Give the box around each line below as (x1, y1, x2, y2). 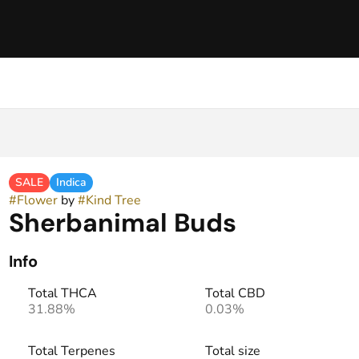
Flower (16, 192, 58, 209)
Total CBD (204, 284, 265, 302)
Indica (55, 175, 87, 190)
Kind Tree (85, 192, 141, 209)
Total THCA (27, 284, 97, 302)
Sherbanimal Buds (8, 206, 236, 240)
